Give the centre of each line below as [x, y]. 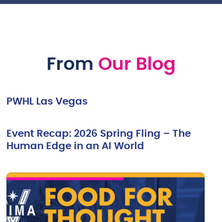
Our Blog [134, 64]
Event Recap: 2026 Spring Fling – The [99, 134]
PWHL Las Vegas [47, 101]
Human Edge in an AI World [76, 146]
